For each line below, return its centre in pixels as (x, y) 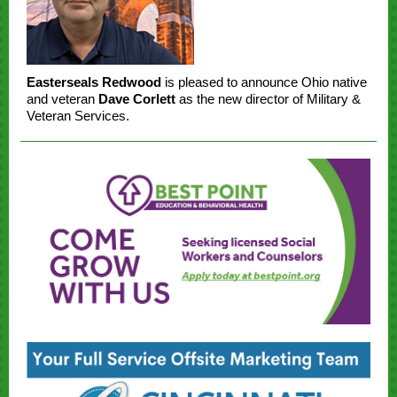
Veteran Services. (78, 116)
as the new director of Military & (268, 99)
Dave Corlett (137, 99)
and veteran (62, 99)
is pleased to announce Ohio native (264, 82)
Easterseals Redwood (94, 82)
